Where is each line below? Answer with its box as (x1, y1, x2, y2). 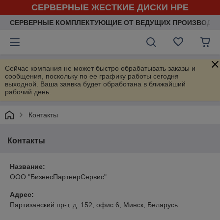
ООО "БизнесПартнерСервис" (10, 173, 107, 181)
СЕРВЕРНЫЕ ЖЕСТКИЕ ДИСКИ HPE (31, 2, 189, 12)
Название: (10, 163, 45, 170)
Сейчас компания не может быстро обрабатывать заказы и (5, 64, 195, 72)
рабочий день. (5, 88, 51, 96)
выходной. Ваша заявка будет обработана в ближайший (5, 80, 186, 88)
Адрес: (10, 191, 34, 198)
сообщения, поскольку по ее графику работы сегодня (5, 72, 179, 80)
